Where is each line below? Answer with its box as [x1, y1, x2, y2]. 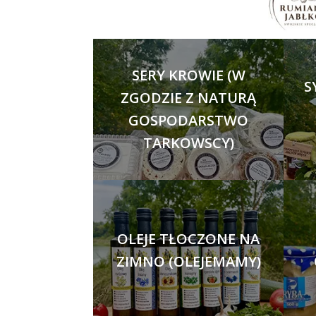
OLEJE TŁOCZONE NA [117, 229, 260, 248]
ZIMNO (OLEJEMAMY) [116, 252, 261, 271]
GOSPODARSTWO [128, 111, 248, 130]
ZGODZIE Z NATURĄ [121, 88, 256, 107]
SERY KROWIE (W [131, 66, 245, 85]
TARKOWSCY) [142, 133, 234, 152]
